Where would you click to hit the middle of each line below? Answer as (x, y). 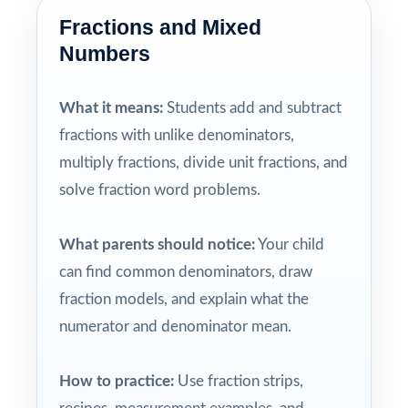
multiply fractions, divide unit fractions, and (204, 162)
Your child (290, 244)
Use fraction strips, (239, 381)
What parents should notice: (157, 244)
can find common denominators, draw (186, 271)
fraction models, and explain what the (184, 299)
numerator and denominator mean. (175, 326)
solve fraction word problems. (160, 189)
